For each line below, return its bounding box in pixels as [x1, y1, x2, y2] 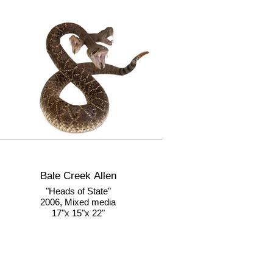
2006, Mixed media [40, 197, 116, 207]
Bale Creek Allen [40, 170, 116, 182]
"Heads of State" [45, 186, 111, 196]
